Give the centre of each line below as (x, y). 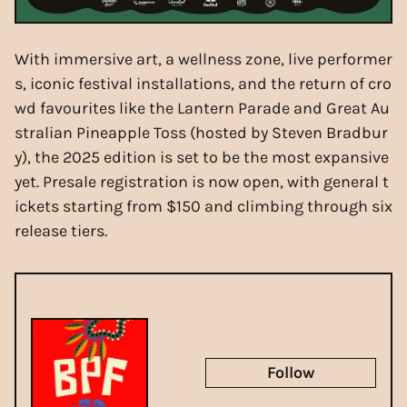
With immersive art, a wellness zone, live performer (203, 59)
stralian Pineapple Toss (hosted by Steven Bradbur (201, 132)
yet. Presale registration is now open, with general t (202, 181)
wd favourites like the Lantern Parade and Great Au (202, 108)
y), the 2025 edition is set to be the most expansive (202, 157)
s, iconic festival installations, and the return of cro (203, 83)
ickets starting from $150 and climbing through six (203, 206)
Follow (291, 372)
